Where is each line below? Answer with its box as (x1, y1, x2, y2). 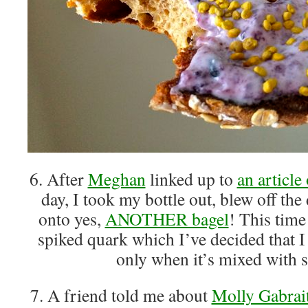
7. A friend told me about (30, 283, 212, 307)
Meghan (87, 167, 146, 190)
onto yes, (38, 207, 105, 230)
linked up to (145, 167, 237, 190)
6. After (29, 167, 88, 190)
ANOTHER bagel (104, 207, 229, 230)
